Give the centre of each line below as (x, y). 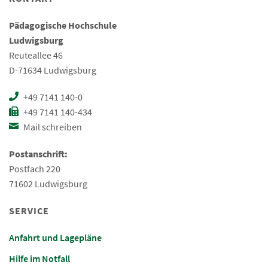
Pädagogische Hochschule (63, 25)
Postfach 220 (35, 169)
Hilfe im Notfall (39, 259)
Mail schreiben (52, 127)
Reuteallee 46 (36, 55)
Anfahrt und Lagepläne (55, 238)
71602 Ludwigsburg (48, 184)
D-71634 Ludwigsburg (53, 70)
